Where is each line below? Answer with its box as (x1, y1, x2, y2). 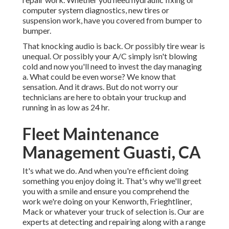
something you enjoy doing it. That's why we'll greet (22, 176, 201, 186)
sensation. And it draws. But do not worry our (22, 82, 178, 92)
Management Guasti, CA (22, 142, 201, 163)
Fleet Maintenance (22, 124, 159, 144)
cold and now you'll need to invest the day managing (22, 61, 202, 72)
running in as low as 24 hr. (22, 102, 109, 112)
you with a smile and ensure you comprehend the (22, 186, 189, 196)
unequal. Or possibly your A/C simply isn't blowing (22, 51, 197, 61)
